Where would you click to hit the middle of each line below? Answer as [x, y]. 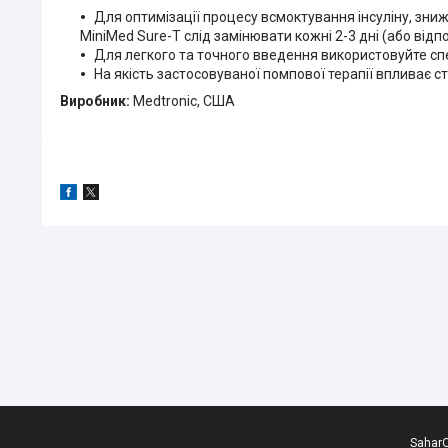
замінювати [254, 35]
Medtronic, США [184, 100]
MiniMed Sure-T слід [147, 35]
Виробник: [96, 100]
